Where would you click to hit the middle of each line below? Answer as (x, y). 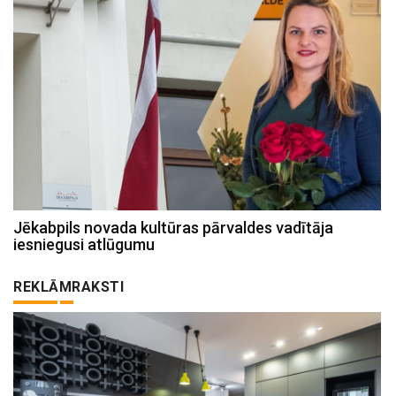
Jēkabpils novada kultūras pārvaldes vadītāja (173, 228)
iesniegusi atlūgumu (84, 245)
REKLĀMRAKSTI (69, 287)
